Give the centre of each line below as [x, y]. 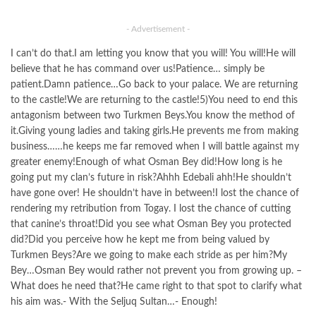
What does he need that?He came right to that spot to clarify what [156, 287]
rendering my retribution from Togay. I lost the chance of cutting [151, 209]
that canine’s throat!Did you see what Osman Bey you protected [151, 225]
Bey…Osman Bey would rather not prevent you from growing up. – [156, 271]
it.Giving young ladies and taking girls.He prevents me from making [154, 132]
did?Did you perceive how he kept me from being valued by [140, 240]
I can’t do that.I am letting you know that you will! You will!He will [153, 54]
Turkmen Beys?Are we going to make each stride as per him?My [149, 256]
